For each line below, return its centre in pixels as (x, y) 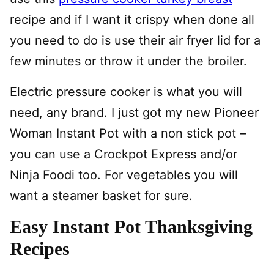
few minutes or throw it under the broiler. (128, 61)
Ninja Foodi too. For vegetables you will (124, 175)
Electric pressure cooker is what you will (126, 91)
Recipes (40, 248)
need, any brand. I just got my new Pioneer (134, 112)
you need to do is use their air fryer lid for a (135, 40)
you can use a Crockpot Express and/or (124, 154)
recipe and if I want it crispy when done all (132, 19)
